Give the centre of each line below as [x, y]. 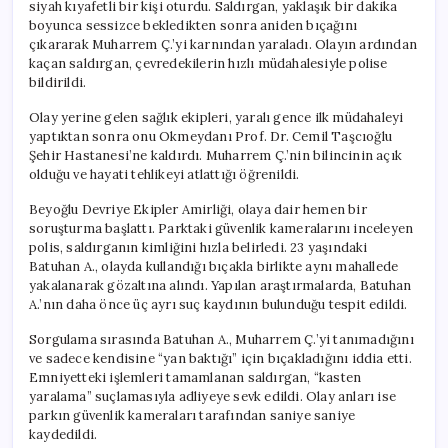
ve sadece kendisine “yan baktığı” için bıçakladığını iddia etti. [220, 358]
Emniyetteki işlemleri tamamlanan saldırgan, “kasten [195, 377]
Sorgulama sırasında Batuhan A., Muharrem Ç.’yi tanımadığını [221, 339]
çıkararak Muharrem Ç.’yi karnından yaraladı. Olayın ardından [223, 44]
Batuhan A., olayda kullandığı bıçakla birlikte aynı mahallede [214, 266]
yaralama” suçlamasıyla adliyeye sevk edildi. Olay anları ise [213, 396]
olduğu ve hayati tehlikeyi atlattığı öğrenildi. [164, 174]
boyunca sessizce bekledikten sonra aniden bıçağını [193, 25]
